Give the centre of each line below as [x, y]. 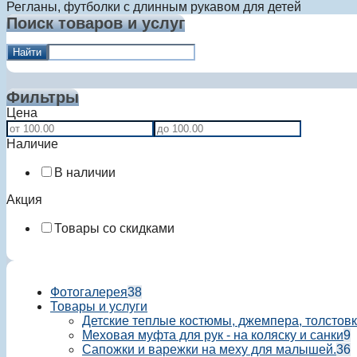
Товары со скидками [114, 228]
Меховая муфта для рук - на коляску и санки [213, 335]
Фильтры [43, 97]
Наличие [32, 144]
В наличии [85, 173]
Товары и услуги [99, 306]
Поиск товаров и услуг [96, 23]
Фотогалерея [89, 292]
